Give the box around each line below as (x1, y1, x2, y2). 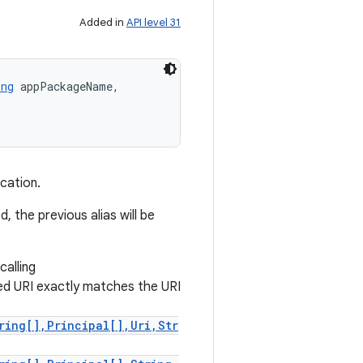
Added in (79, 15, 126, 29)
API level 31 (126, 15, 181, 29)
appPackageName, (14, 79, 126, 94)
